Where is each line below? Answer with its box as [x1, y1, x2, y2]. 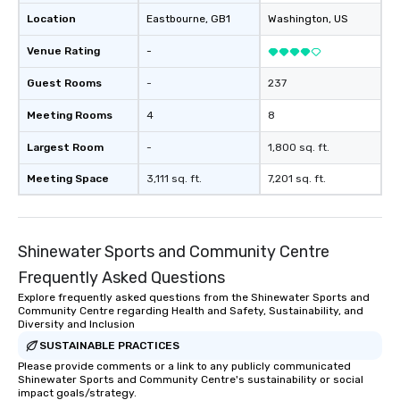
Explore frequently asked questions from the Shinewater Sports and [18, 291, 370, 304]
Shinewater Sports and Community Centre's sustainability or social [18, 373, 363, 386]
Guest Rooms [27, 77, 102, 89]
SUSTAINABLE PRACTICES [39, 338, 179, 352]
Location [27, 12, 76, 25]
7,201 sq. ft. [268, 172, 326, 185]
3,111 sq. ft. [146, 172, 202, 185]
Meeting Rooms [27, 109, 112, 121]
